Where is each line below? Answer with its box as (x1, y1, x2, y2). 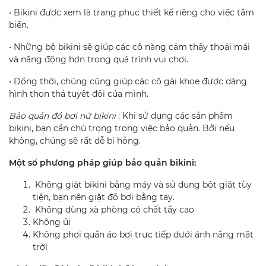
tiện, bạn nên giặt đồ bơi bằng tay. (33, 191, 175, 202)
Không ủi (33, 216, 71, 227)
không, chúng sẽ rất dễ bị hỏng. (9, 135, 141, 146)
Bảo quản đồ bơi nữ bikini (9, 110, 116, 121)
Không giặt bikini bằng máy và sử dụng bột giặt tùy (33, 179, 252, 190)
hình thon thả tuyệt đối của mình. (9, 88, 148, 99)
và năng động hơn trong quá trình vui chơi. (9, 53, 188, 65)
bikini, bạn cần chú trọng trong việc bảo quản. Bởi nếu (9, 122, 235, 134)
